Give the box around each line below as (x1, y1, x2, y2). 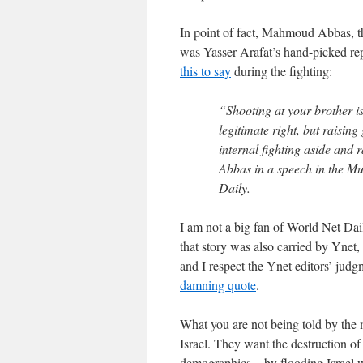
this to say (180, 62, 231, 79)
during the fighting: (231, 62, 332, 79)
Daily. (219, 179, 250, 196)
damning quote (180, 276, 256, 293)
